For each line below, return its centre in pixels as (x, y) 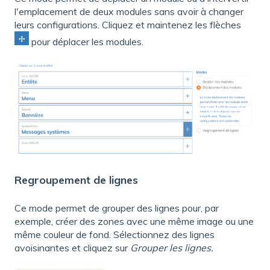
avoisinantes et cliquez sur (72, 248)
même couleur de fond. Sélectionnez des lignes (115, 235)
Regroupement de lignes (76, 180)
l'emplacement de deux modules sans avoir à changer (129, 11)
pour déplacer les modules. (86, 41)
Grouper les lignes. (172, 248)
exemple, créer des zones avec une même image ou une (134, 221)
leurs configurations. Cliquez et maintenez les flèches (128, 24)
